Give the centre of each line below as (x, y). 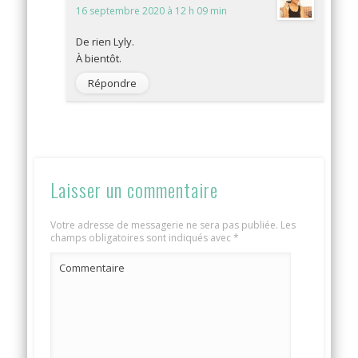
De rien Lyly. (105, 41)
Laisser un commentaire (135, 189)
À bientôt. (99, 58)
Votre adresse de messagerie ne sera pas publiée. (165, 225)
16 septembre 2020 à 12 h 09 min (152, 10)
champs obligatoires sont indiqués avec (142, 237)
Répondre (113, 83)
